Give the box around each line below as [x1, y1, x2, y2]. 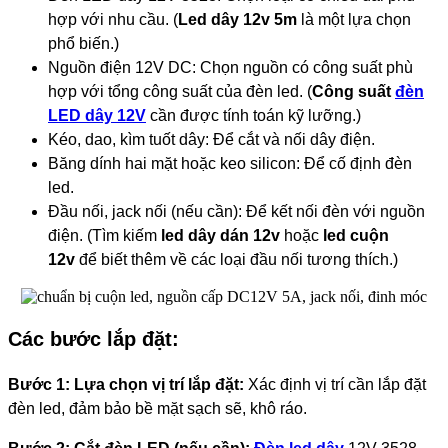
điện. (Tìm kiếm [48, 226, 161, 244]
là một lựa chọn [297, 10, 411, 28]
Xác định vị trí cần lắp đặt [244, 376, 426, 394]
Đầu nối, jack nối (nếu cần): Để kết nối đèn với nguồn [48, 202, 425, 220]
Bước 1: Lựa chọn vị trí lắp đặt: [8, 376, 244, 394]
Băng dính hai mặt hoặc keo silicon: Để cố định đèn [48, 154, 412, 172]
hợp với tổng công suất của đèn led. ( [48, 82, 312, 100]
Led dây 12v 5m [178, 10, 297, 28]
